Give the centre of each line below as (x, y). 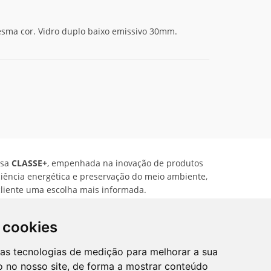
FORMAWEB (185, 239)
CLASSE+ (28, 163)
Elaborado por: (130, 239)
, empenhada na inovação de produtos (125, 163)
